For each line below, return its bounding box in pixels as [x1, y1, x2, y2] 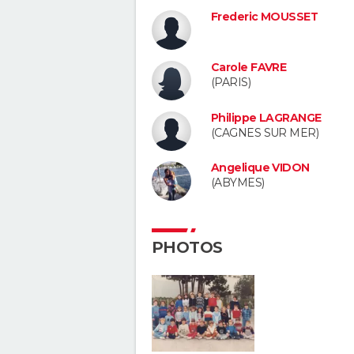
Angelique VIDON [211, 160, 310, 175]
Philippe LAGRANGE [211, 110, 322, 125]
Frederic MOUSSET [211, 9, 318, 24]
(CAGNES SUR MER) [211, 125, 319, 140]
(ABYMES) [211, 175, 265, 190]
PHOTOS [152, 238, 223, 258]
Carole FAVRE [211, 59, 287, 74]
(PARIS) [211, 74, 251, 89]
